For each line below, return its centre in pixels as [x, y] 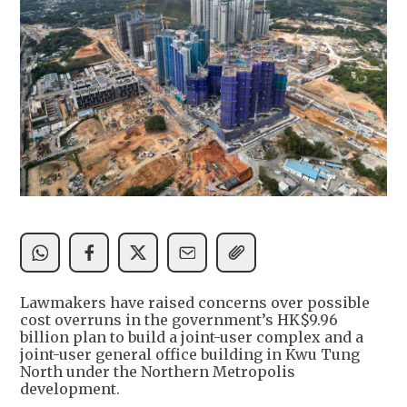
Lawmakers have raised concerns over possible [195, 303]
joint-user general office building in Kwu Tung [190, 354]
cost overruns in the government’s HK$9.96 [179, 320]
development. [70, 389]
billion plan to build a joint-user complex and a [192, 337]
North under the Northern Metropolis [158, 372]
